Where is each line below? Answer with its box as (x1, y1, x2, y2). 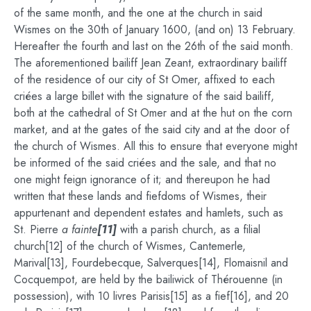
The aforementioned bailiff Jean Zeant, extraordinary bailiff (14, 54, 287, 71)
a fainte (62, 221, 97, 237)
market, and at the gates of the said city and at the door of (14, 121, 289, 137)
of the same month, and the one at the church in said (14, 4, 262, 21)
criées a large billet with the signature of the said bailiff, (14, 87, 274, 104)
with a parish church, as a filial (117, 221, 260, 237)
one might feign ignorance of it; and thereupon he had (14, 171, 270, 187)
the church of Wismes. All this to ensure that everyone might (14, 137, 297, 154)
